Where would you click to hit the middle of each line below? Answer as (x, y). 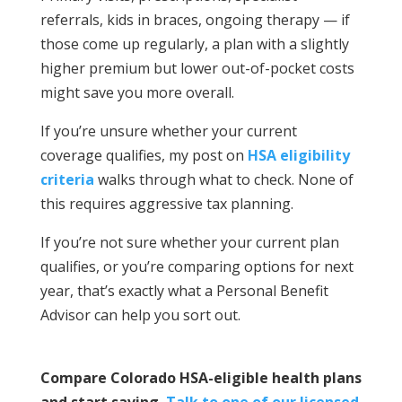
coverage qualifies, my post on (144, 156)
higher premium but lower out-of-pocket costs (197, 69)
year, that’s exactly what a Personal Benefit (184, 291)
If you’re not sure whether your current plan (189, 243)
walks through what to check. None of (223, 180)
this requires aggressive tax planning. (166, 204)
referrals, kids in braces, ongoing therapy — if (195, 20)
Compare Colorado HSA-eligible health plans (201, 378)
